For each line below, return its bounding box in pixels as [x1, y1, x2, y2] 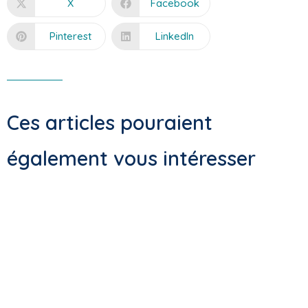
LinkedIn [155, 30, 194, 43]
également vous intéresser [7, 146, 256, 171]
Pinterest [49, 30, 91, 43]
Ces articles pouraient [7, 110, 212, 135]
